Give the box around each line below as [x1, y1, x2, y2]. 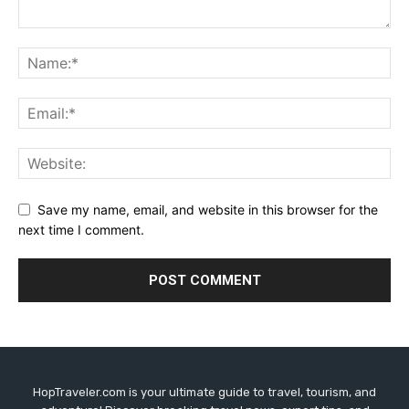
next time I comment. [18, 222, 144, 238]
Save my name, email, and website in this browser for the [37, 201, 378, 217]
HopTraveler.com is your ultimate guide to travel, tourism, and [33, 385, 376, 400]
